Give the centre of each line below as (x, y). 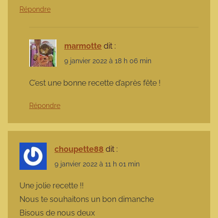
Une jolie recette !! (52, 185)
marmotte (83, 46)
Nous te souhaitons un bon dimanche (87, 199)
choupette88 (79, 149)
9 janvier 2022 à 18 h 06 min (108, 61)
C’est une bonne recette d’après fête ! (95, 83)
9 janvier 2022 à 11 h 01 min (97, 164)
